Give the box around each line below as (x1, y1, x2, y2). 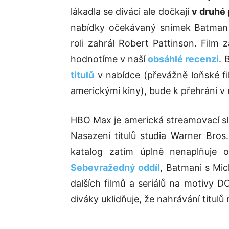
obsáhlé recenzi (148, 54, 219, 64)
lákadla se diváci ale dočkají (71, 6, 192, 17)
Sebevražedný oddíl (71, 162, 161, 173)
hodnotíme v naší (71, 54, 148, 64)
